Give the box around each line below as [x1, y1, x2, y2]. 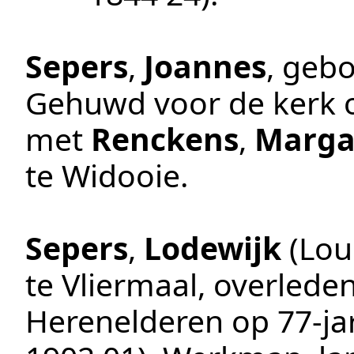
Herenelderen [25, 299, 224, 342]
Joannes [144, 45, 266, 88]
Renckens [91, 118, 239, 160]
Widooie [62, 154, 180, 197]
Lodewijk [144, 227, 281, 269]
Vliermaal [62, 263, 198, 306]
